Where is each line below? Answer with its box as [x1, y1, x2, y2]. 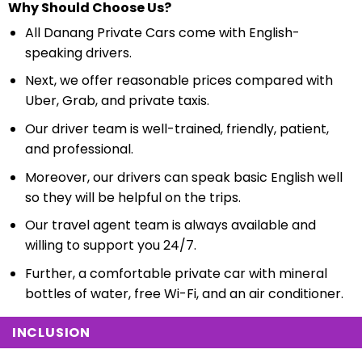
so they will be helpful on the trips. [24, 187, 241, 207]
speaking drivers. [24, 43, 132, 62]
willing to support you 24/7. [24, 236, 196, 255]
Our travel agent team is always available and [24, 216, 316, 235]
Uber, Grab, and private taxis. [24, 91, 209, 111]
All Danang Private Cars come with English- [24, 23, 300, 42]
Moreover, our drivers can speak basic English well [24, 167, 343, 187]
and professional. [24, 140, 133, 159]
